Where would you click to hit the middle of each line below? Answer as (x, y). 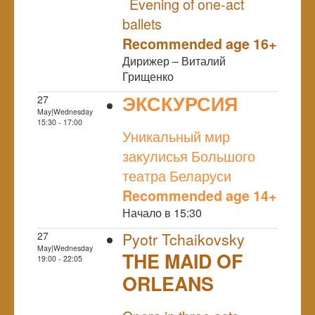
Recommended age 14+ (200, 195)
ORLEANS (168, 283)
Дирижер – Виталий (174, 60)
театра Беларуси (177, 175)
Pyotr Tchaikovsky (184, 239)
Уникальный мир (176, 136)
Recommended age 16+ (200, 43)
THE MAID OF (182, 261)
